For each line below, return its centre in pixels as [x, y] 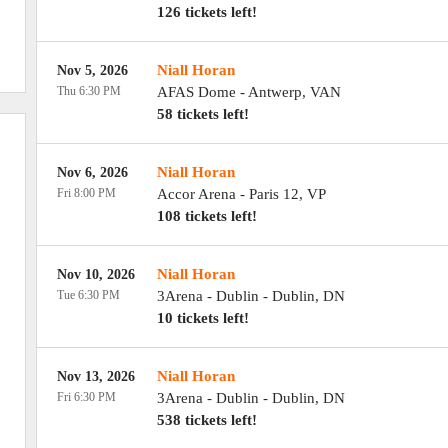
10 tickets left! [202, 318]
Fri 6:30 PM [86, 397]
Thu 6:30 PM [88, 91]
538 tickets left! [206, 420]
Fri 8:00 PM [86, 193]
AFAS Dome [196, 92]
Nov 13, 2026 [95, 376]
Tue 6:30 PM [88, 295]
